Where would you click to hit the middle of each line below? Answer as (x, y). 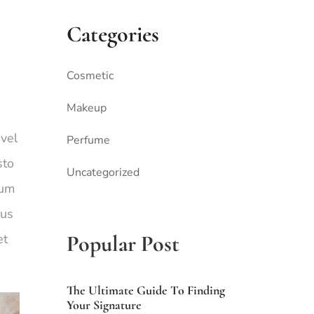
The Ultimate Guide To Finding (146, 291)
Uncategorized (103, 173)
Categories (113, 34)
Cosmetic (90, 76)
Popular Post (123, 244)
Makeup (87, 108)
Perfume (89, 141)
